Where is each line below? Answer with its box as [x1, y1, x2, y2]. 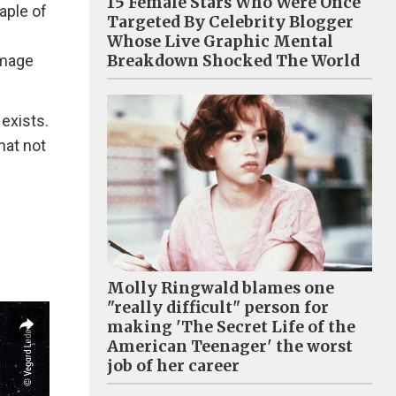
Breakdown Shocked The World [107, 50, 360, 71]
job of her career [107, 355, 240, 376]
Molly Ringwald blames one [107, 278, 334, 298]
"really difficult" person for [107, 297, 329, 317]
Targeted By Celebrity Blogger [107, 11, 354, 32]
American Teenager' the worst [107, 336, 353, 356]
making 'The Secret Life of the [107, 316, 355, 337]
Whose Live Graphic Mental [107, 31, 333, 51]
